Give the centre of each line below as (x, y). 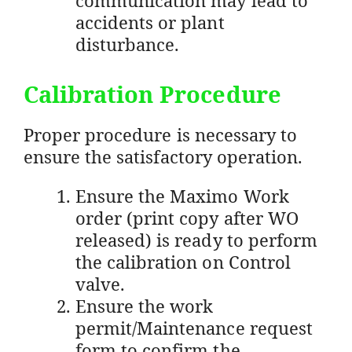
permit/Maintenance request (194, 327)
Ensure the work (145, 305)
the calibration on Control (183, 261)
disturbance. (128, 44)
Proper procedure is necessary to (160, 134)
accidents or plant (150, 22)
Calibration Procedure (156, 93)
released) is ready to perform (196, 239)
